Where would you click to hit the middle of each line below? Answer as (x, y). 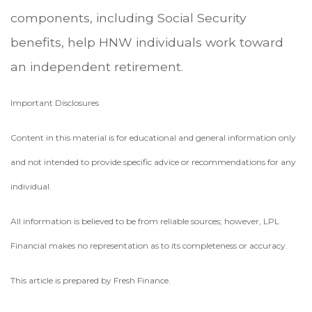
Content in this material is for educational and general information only (153, 137)
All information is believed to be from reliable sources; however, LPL (145, 221)
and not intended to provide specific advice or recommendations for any (153, 162)
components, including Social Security (128, 17)
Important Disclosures (55, 102)
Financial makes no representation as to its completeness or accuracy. (149, 245)
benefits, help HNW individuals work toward (147, 42)
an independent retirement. (97, 66)
